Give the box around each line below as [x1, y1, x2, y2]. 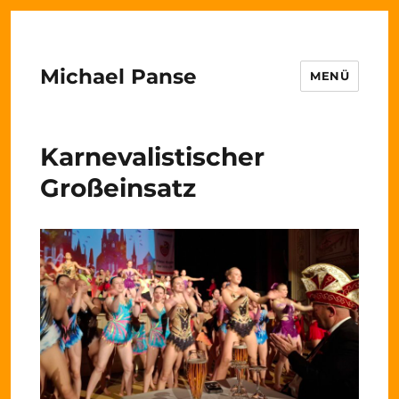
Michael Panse [39, 63, 197, 89]
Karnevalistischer [39, 142, 265, 172]
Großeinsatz [39, 173, 196, 203]
